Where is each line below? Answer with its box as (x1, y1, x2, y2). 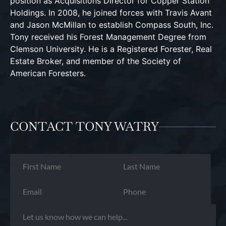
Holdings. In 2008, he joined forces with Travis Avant (10, 8, 212, 18)
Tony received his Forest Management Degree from (10, 32, 206, 42)
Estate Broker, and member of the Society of (10, 56, 181, 66)
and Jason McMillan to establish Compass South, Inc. (10, 20, 213, 30)
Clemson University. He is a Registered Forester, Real (10, 44, 212, 54)
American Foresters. (10, 68, 86, 78)
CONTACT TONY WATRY (10, 119, 159, 134)
